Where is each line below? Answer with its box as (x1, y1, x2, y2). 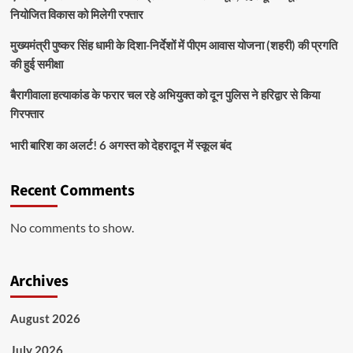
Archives (9, 270, 69, 293)
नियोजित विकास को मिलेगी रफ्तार (9, 7, 143, 22)
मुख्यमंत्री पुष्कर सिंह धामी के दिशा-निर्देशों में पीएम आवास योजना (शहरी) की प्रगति (9, 38, 337, 53)
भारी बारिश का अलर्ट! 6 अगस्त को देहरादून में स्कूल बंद (9, 138, 232, 153)
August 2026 (9, 311, 80, 326)
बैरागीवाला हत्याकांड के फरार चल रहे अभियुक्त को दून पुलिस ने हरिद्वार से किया (9, 87, 320, 102)
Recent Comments (9, 180, 135, 203)
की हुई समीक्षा (9, 57, 63, 72)
